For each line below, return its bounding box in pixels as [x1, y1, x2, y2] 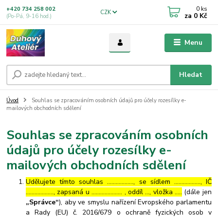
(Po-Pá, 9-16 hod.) [6, 12, 52, 20]
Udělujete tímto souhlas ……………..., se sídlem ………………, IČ [26, 177, 212, 187]
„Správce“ [26, 198, 59, 207]
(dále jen [182, 187, 212, 197]
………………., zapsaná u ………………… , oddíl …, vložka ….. [26, 187, 182, 197]
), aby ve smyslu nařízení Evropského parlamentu [59, 198, 212, 207]
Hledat [179, 70, 203, 80]
